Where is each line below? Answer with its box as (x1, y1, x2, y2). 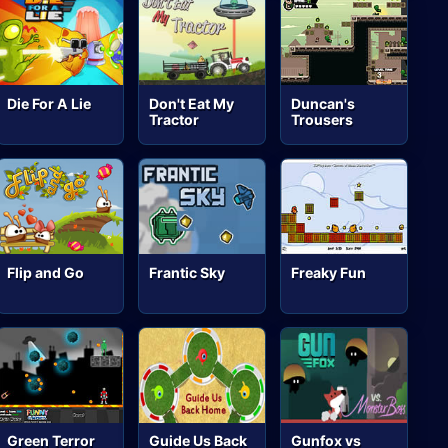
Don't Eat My (149, 94, 235, 112)
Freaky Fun (291, 263, 367, 281)
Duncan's (291, 94, 356, 112)
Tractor (149, 110, 200, 128)
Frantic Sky (149, 263, 226, 281)
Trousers (291, 110, 354, 128)
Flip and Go (7, 263, 85, 281)
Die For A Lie (7, 94, 92, 112)
